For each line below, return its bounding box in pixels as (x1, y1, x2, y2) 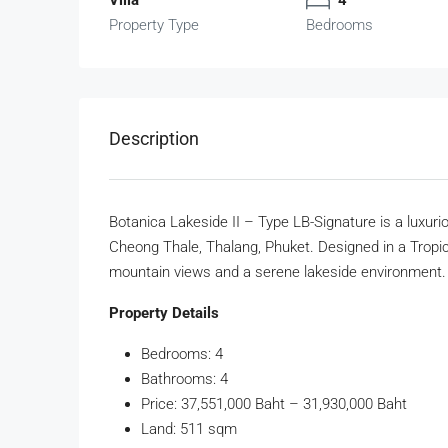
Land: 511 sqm (141, 419, 237, 438)
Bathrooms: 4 (141, 369, 228, 388)
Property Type (109, 15, 199, 34)
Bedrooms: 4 (141, 344, 223, 363)
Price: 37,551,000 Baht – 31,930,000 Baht (141, 394, 407, 413)
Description (109, 127, 199, 149)
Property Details (109, 303, 219, 322)
